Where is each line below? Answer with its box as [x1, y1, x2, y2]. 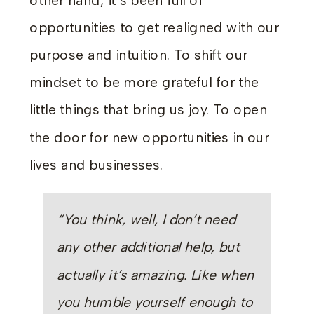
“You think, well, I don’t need [57, 211, 235, 228]
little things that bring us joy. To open [29, 102, 267, 118]
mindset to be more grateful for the [29, 74, 259, 91]
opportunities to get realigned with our [29, 19, 279, 36]
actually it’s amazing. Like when [57, 266, 254, 284]
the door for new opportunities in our [29, 129, 269, 146]
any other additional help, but [57, 239, 240, 256]
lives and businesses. [29, 156, 167, 174]
